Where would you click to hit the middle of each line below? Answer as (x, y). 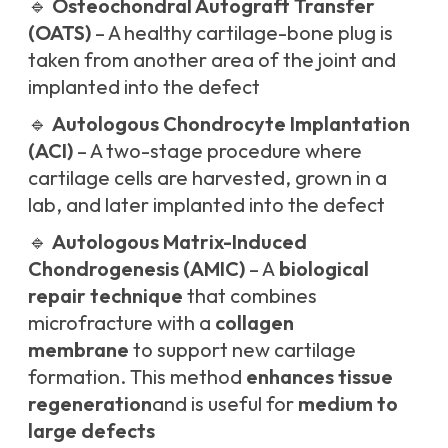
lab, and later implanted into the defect (206, 205)
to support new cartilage (242, 350)
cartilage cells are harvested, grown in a (207, 178)
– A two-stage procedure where (217, 151)
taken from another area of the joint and (212, 60)
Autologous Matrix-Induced (179, 242)
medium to (348, 404)
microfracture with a (121, 323)
